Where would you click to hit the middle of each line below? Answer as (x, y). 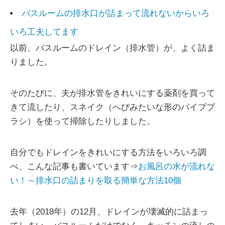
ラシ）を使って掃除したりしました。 (83, 121)
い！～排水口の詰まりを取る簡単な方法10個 (96, 180)
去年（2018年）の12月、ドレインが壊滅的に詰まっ (109, 211)
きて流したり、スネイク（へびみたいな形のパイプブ (113, 107)
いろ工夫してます (44, 32)
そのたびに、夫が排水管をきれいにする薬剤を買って (113, 93)
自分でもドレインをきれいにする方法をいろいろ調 (108, 152)
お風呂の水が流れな (177, 166)
